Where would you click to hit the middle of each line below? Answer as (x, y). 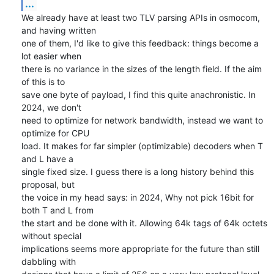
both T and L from (57, 210)
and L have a (47, 158)
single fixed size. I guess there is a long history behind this (137, 171)
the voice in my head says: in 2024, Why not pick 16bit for (137, 197)
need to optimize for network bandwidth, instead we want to (142, 120)
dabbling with (48, 261)
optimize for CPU (55, 133)
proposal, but (48, 184)
